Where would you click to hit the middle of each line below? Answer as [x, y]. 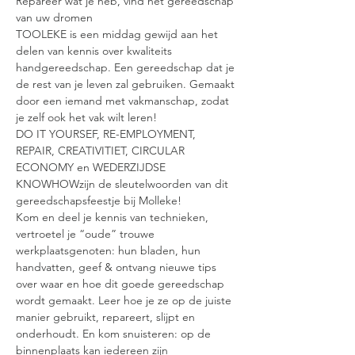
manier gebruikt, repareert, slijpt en [107, 317]
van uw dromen [54, 17]
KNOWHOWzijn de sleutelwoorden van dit [124, 184]
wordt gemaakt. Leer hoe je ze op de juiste [125, 300]
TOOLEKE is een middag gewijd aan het [118, 34]
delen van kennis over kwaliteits [95, 51]
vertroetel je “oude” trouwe [87, 234]
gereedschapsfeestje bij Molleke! [99, 200]
